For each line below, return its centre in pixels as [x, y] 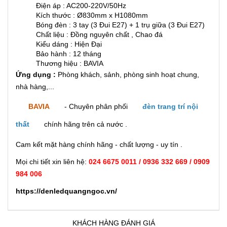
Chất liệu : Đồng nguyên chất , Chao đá [99, 34]
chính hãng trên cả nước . [85, 124]
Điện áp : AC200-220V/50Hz [81, 5]
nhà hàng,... [35, 86]
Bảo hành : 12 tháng [69, 53]
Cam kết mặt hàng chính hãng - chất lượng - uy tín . [99, 144]
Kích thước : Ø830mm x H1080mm [92, 15]
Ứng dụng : [36, 74]
